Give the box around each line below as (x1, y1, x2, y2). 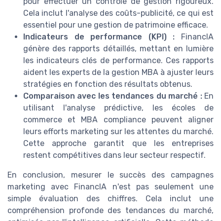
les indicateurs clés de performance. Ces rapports (23, 56, 214, 66)
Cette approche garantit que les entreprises (23, 139, 214, 148)
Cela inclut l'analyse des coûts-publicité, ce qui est (23, 8, 214, 18)
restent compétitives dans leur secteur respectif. (23, 150, 206, 160)
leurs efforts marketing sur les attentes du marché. (23, 127, 214, 137)
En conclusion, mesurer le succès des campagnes (7, 170, 214, 180)
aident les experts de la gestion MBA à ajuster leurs (23, 68, 214, 77)
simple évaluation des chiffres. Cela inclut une (7, 194, 214, 204)
